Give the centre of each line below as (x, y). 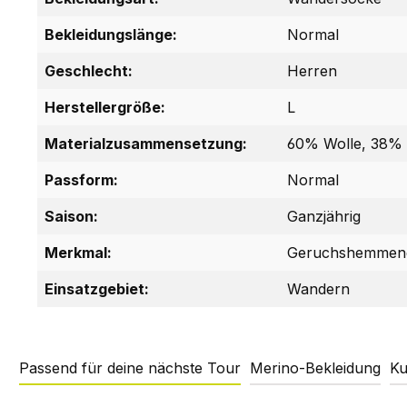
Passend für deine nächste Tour (130, 367)
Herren (312, 70)
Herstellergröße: (105, 107)
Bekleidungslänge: (111, 34)
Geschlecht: (89, 70)
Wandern (318, 288)
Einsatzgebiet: (97, 288)
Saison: (71, 216)
